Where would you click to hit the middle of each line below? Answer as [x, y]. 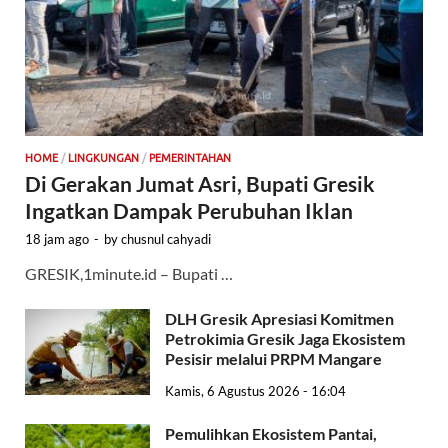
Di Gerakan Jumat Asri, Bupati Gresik [202, 183]
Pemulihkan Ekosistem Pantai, [271, 433]
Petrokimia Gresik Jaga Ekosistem [285, 338]
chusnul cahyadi [166, 238]
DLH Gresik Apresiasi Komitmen [279, 318]
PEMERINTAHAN [190, 157]
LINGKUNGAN [103, 157]
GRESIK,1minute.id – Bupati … [129, 273]
